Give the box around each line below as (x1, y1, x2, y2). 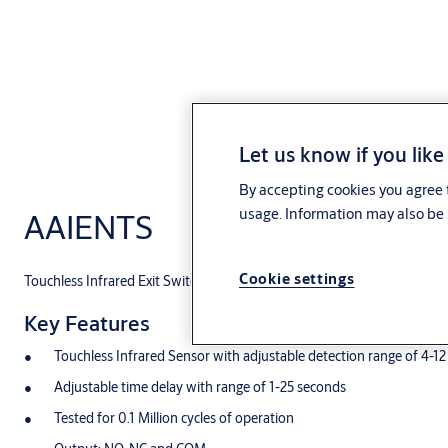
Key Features (24, 309, 150, 337)
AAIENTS (24, 206, 153, 248)
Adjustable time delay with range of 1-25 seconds (54, 378, 346, 396)
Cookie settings (239, 269, 355, 289)
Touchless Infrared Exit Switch (24, 272, 204, 290)
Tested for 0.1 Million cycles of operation (54, 409, 294, 427)
